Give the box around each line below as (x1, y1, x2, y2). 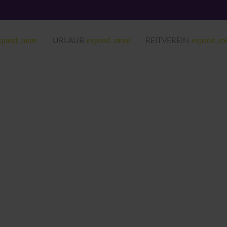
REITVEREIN (145, 36, 189, 45)
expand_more (87, 36, 130, 45)
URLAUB (53, 36, 84, 45)
